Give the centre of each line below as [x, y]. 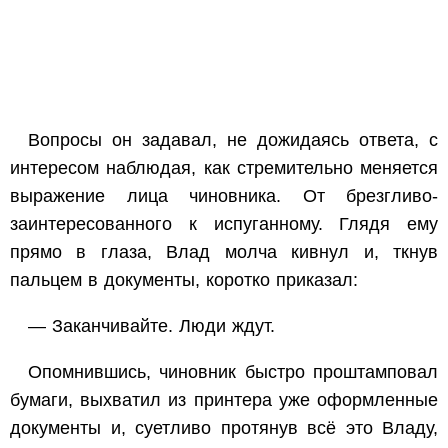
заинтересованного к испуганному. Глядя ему [224, 223]
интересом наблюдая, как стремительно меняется [224, 167]
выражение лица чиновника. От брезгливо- [224, 195]
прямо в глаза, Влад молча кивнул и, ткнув [224, 251]
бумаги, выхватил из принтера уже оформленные [224, 399]
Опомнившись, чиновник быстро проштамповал [233, 371]
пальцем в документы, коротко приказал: [184, 279]
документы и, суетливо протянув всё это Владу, [224, 427]
